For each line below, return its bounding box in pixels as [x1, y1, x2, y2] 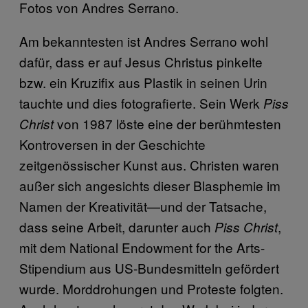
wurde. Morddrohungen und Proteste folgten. [19, 278, 283, 298]
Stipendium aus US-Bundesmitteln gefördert [19, 258, 279, 277]
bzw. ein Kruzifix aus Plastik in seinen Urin [19, 72, 267, 91]
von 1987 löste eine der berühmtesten [54, 113, 281, 133]
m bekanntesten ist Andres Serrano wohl [28, 31, 268, 50]
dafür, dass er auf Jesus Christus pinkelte [19, 52, 263, 71]
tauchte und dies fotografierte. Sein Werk [19, 93, 263, 112]
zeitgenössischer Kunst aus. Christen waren [19, 155, 279, 174]
